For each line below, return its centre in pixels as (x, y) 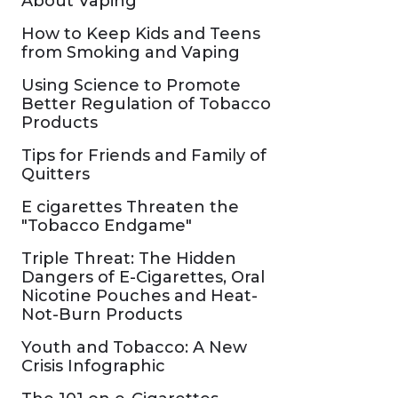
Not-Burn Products (102, 314)
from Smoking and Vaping (131, 52)
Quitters (56, 174)
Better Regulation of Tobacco (146, 104)
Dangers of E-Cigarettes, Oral (143, 277)
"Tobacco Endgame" (107, 226)
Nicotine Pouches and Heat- (139, 296)
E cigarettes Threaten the (130, 207)
